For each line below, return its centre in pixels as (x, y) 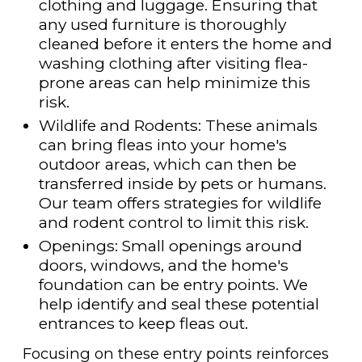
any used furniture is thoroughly (162, 25)
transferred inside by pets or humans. (182, 184)
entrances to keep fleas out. (143, 323)
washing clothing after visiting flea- (173, 63)
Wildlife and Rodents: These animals (178, 126)
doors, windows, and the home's (163, 265)
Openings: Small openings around (170, 245)
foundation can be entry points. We (173, 284)
